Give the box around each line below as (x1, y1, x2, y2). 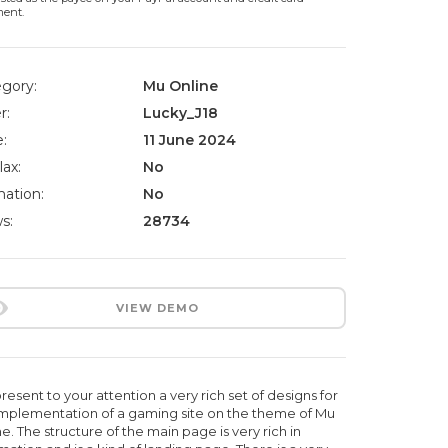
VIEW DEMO (115, 301, 199, 315)
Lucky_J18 (143, 104, 218, 122)
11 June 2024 (143, 131, 236, 149)
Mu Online (143, 77, 218, 95)
